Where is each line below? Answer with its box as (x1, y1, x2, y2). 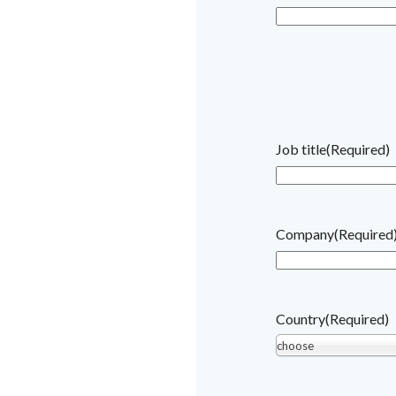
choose (277, 339, 314, 354)
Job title (276, 140, 326, 157)
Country (276, 309, 325, 327)
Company (276, 225, 334, 242)
